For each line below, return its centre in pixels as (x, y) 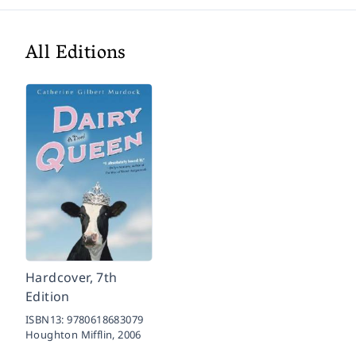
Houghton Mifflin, (72, 334)
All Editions (76, 54)
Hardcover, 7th (72, 277)
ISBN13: (46, 319)
